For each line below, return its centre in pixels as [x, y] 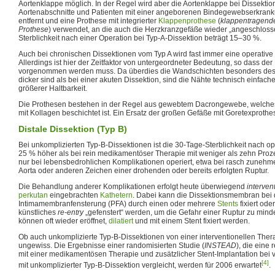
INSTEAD [220, 245]
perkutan [33, 195]
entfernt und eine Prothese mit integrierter [88, 21]
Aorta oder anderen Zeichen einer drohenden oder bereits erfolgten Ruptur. [144, 170]
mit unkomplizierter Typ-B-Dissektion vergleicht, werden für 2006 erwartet [140, 265]
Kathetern [116, 195]
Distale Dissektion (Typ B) [73, 129]
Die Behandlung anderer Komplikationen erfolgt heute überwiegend [133, 186]
